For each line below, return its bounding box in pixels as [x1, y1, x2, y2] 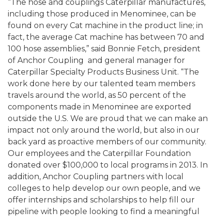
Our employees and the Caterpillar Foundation [8, 149, 191, 158]
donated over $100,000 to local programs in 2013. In [8, 160, 208, 170]
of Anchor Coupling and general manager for [8, 56, 185, 65]
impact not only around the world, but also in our [8, 125, 200, 135]
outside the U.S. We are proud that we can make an [8, 114, 208, 123]
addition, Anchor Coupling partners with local [8, 172, 184, 181]
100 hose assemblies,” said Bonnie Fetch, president [8, 44, 201, 53]
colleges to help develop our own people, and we [8, 184, 201, 193]
